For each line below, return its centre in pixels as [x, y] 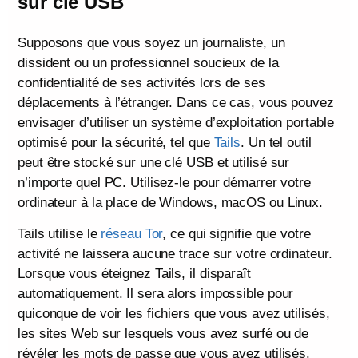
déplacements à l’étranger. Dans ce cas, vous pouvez [176, 102]
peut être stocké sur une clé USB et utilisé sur [154, 162]
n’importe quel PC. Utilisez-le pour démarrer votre [164, 182]
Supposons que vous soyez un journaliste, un [151, 42]
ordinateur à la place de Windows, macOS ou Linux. [171, 202]
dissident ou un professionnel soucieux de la [148, 62]
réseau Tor [132, 234]
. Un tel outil [276, 142]
